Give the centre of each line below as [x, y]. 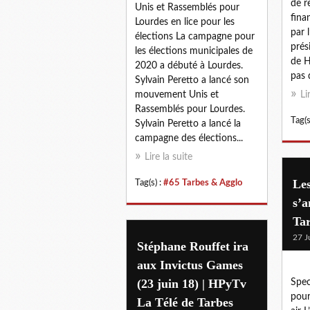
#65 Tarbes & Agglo [203, 182]
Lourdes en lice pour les [185, 22]
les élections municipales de [194, 51]
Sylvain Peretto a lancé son [192, 80]
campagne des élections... [189, 138]
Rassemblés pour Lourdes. [190, 109]
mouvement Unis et [177, 94]
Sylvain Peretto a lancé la [188, 124]
